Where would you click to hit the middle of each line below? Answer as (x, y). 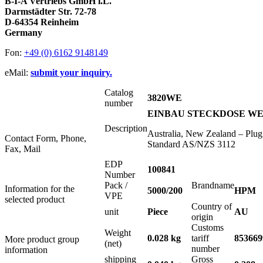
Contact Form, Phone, (45, 139)
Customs (208, 228)
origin (205, 217)
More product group (42, 240)
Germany (23, 33)
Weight (118, 233)
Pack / (116, 186)
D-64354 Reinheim (42, 22)
